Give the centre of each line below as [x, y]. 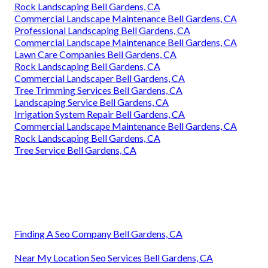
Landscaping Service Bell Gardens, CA [92, 102]
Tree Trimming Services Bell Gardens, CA [98, 90]
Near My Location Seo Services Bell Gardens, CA [114, 258]
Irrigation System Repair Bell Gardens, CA [100, 114]
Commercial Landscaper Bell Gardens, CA [100, 78]
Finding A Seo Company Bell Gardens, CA [98, 234]
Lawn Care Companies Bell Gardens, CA [95, 54]
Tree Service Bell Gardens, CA [75, 150]
